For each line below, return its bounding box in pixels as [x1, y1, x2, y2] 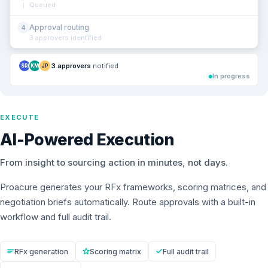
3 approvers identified [29, 33, 102, 42]
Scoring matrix [90, 246, 141, 256]
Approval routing [29, 23, 89, 32]
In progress [212, 72, 250, 81]
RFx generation [14, 246, 68, 256]
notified [91, 61, 118, 70]
